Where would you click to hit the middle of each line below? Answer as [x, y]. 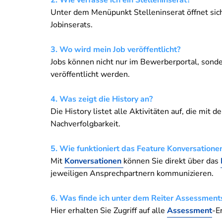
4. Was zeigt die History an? [102, 99]
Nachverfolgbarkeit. [85, 124]
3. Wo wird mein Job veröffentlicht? [115, 49]
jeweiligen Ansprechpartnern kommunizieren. [132, 173]
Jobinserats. [72, 25]
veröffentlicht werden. [90, 74]
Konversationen [94, 161]
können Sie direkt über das [172, 161]
